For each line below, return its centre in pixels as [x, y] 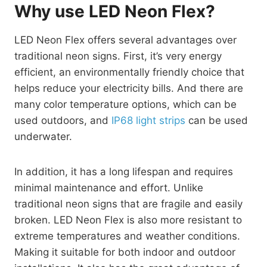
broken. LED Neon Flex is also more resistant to [128, 220]
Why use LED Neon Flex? [115, 11]
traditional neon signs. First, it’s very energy [118, 56]
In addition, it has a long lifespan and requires [124, 172]
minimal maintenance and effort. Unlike [109, 188]
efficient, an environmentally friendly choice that [129, 72]
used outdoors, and [63, 120]
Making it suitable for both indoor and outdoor [125, 252]
